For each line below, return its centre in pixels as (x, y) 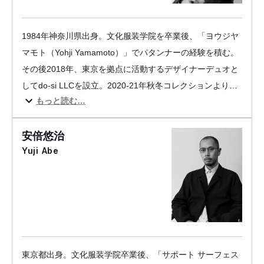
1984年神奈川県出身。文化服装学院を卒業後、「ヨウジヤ (130, 36)
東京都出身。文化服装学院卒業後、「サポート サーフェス (130, 255)
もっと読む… (61, 101)
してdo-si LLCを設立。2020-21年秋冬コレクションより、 (130, 85)
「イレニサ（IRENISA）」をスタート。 (96, 102)
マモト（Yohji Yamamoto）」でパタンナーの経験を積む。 (130, 52)
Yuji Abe (40, 151)
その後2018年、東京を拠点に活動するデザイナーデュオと (130, 69)
